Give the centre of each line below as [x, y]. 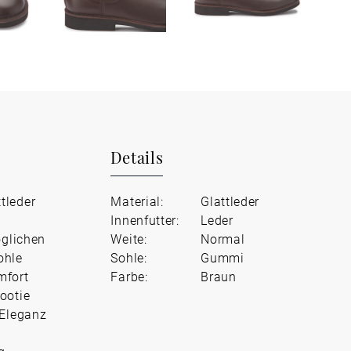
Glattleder [228, 201]
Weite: [129, 239]
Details [137, 157]
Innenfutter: [145, 220]
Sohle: [129, 257]
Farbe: [129, 276]
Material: [137, 201]
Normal [221, 239]
